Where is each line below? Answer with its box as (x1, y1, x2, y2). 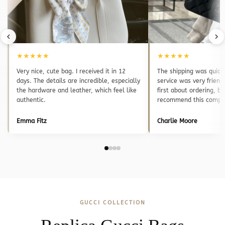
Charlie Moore (157, 117, 197, 125)
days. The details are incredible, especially (17, 77, 140, 84)
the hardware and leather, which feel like (17, 86, 137, 94)
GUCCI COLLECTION (79, 199, 146, 206)
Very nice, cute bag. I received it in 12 (17, 67, 126, 75)
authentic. (17, 96, 46, 103)
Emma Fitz (17, 117, 47, 125)
